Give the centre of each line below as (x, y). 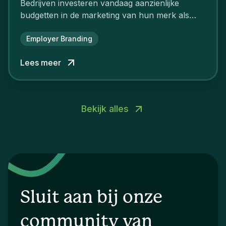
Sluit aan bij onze (91, 197)
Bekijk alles (105, 108)
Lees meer (41, 62)
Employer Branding (59, 38)
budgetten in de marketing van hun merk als (105, 15)
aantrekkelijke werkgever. (69, 27)
